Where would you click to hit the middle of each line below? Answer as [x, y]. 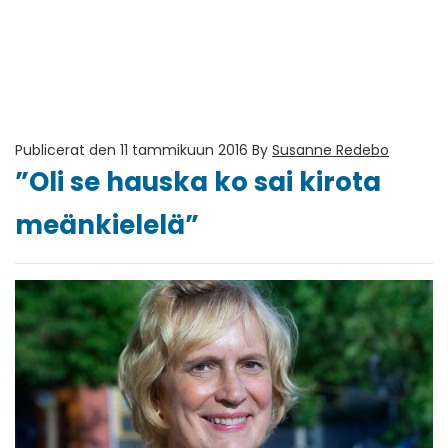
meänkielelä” [107, 225]
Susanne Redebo [330, 150]
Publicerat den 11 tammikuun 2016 [131, 150]
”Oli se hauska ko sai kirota [198, 182]
